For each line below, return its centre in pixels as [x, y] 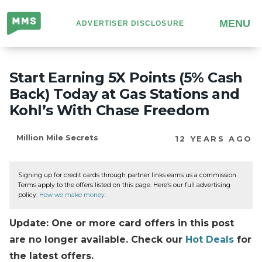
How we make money [72, 195]
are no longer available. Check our [97, 239]
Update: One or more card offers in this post [122, 223]
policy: [29, 195]
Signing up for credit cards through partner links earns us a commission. [128, 175]
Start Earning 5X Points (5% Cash [126, 77]
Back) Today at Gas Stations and [125, 94]
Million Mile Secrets [57, 137]
